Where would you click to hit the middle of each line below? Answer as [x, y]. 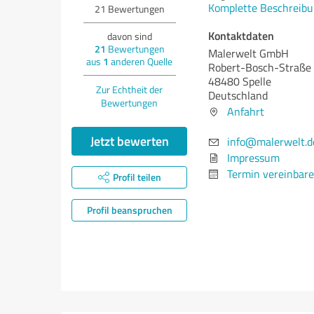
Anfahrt [246, 111]
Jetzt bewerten [129, 141]
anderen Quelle [141, 61]
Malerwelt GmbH [248, 53]
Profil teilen [137, 177]
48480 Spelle [240, 81]
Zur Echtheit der [129, 89]
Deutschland [238, 95]
